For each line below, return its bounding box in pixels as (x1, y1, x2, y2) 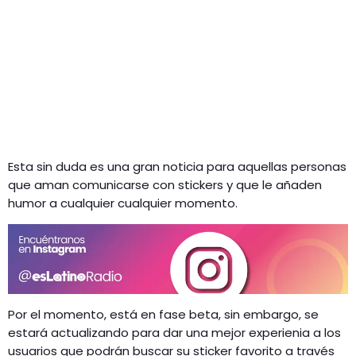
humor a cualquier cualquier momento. (8, 194, 238, 211)
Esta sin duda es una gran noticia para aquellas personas (8, 157, 346, 175)
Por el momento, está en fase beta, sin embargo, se (8, 306, 319, 323)
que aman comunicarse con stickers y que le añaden (8, 176, 322, 193)
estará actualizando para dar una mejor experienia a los (8, 324, 341, 342)
